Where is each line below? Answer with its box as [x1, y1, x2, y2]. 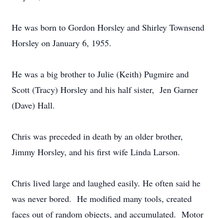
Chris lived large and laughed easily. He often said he [12, 177, 200, 189]
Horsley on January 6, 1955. [12, 37, 111, 49]
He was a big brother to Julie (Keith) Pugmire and [12, 68, 189, 80]
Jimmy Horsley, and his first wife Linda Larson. [12, 146, 180, 158]
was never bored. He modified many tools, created [12, 193, 192, 204]
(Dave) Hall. [12, 99, 55, 111]
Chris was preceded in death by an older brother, [12, 130, 183, 142]
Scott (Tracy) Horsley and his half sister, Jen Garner [12, 84, 198, 95]
